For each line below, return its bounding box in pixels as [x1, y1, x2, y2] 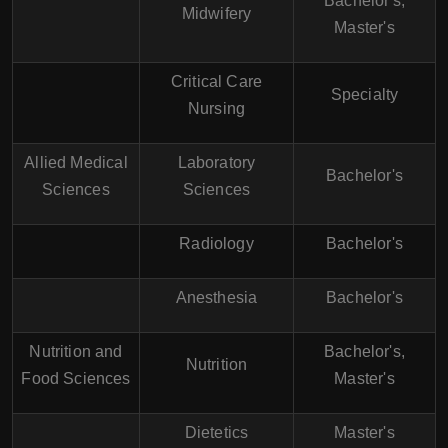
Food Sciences [21, 369, 131, 387]
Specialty [330, 85, 399, 103]
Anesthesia [175, 288, 258, 306]
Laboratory [177, 153, 256, 171]
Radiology [179, 234, 254, 252]
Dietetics [184, 423, 249, 441]
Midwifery [181, 4, 252, 22]
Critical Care [170, 72, 263, 90]
